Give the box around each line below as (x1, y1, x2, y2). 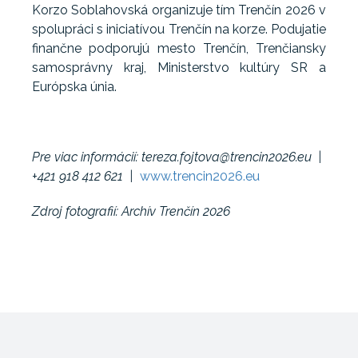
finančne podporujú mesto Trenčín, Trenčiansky (32, 40, 326, 56)
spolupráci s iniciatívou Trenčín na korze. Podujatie (32, 21, 326, 37)
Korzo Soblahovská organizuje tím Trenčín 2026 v (32, 2, 326, 18)
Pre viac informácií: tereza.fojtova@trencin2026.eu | (32, 149, 325, 165)
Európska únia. (32, 78, 117, 94)
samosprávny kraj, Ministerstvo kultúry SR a (32, 59, 326, 75)
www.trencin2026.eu (140, 168, 260, 184)
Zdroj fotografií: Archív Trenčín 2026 (32, 203, 230, 219)
